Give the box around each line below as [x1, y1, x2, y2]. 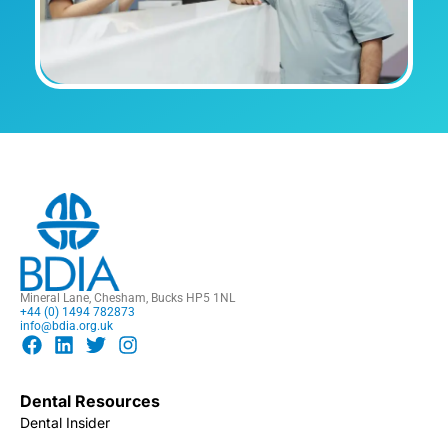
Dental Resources [20, 391, 160, 412]
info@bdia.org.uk [20, 319, 113, 334]
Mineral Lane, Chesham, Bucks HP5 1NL [20, 291, 235, 306]
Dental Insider [20, 414, 110, 432]
